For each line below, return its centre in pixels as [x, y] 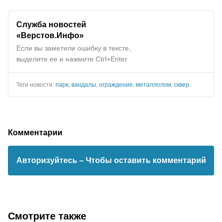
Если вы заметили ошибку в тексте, [74, 48]
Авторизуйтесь [48, 160]
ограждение [116, 84]
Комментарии [35, 132]
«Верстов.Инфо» [50, 35]
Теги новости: [36, 84]
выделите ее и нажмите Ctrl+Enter [72, 59]
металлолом [153, 84]
